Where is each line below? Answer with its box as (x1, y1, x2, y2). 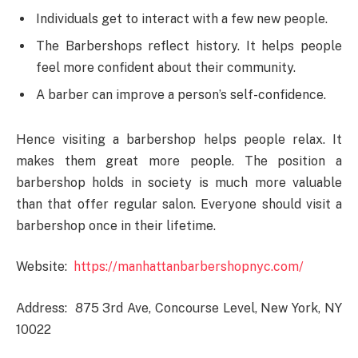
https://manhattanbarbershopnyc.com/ (74, 259, 304, 275)
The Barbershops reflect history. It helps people (36, 38, 342, 54)
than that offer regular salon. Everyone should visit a (16, 196, 342, 212)
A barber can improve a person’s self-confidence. (36, 86, 326, 102)
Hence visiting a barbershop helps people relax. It (16, 131, 342, 147)
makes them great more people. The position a (16, 153, 342, 169)
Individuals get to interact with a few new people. (36, 10, 328, 26)
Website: (16, 259, 74, 275)
